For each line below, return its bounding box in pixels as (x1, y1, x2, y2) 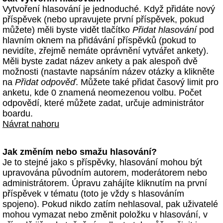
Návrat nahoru (2, 119, 59, 129)
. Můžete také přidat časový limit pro (76, 77, 219, 87)
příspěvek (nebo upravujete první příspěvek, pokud (2, 14, 204, 24)
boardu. (2, 109, 33, 118)
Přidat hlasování (132, 25, 197, 35)
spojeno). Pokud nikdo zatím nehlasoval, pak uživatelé (2, 199, 218, 209)
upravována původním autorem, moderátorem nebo (2, 168, 207, 178)
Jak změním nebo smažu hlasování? (2, 147, 157, 157)
